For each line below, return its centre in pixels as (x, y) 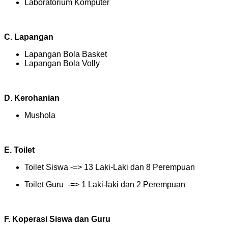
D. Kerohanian (32, 98)
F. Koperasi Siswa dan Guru (57, 219)
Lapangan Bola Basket (66, 54)
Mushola (40, 115)
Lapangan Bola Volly (62, 63)
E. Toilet (19, 150)
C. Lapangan (29, 37)
